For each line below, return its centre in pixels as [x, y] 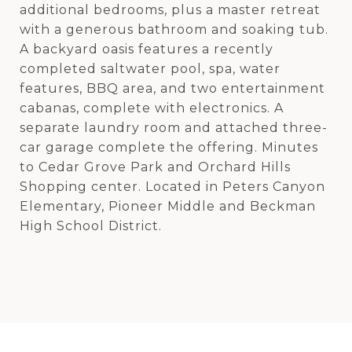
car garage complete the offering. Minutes [169, 147]
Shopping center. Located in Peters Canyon [172, 187]
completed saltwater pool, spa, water [150, 69]
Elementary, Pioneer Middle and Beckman [168, 206]
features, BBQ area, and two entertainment [172, 88]
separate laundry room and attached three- [174, 128]
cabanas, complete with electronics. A [152, 108]
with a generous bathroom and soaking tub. [174, 29]
